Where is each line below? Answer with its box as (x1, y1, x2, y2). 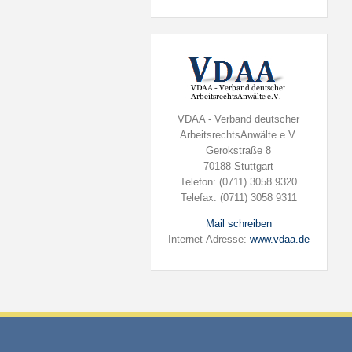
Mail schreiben (205, 218, 272, 229)
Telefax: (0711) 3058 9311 (180, 192, 297, 203)
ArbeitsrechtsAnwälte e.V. (179, 129, 298, 141)
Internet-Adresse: (167, 233, 250, 245)
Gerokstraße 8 (206, 145, 272, 156)
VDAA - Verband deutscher (178, 113, 300, 125)
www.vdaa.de (249, 233, 310, 245)
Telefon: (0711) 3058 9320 (180, 176, 298, 188)
